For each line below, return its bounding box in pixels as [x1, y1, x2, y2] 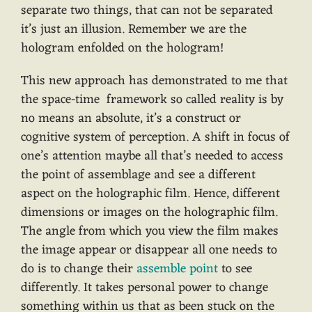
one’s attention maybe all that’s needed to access [21, 145, 283, 168]
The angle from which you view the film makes [21, 220, 279, 243]
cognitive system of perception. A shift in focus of [21, 126, 290, 149]
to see [218, 258, 252, 281]
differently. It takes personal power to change [21, 276, 268, 299]
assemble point [136, 258, 218, 281]
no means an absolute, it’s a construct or [21, 107, 241, 130]
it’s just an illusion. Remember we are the [21, 18, 247, 41]
